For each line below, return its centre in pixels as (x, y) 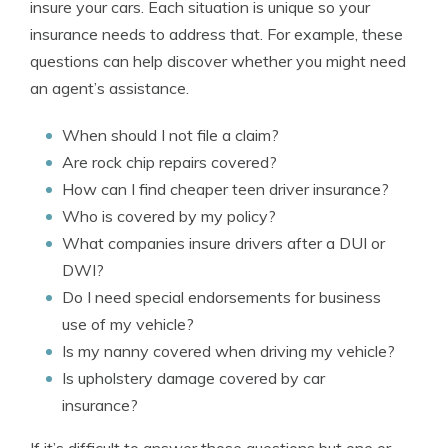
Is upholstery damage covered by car (193, 378)
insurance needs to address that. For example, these (216, 34)
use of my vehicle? (128, 324)
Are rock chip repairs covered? (169, 162)
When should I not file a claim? (170, 135)
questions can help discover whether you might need (218, 61)
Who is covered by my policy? (169, 216)
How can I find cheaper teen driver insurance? (225, 189)
